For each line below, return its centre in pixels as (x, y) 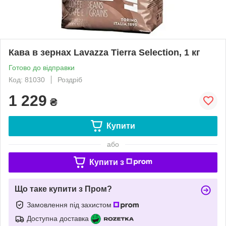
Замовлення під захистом (70, 205)
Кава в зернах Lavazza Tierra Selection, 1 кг (104, 52)
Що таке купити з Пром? (63, 189)
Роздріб (70, 79)
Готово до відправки (42, 67)
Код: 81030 (27, 79)
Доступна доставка (58, 218)
